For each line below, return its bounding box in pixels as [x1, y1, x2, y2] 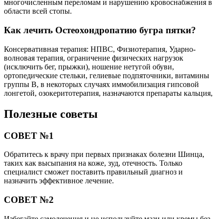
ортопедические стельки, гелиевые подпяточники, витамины [4, 71, 209, 80]
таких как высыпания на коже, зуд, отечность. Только [4, 159, 182, 168]
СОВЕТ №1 [4, 130, 54, 141]
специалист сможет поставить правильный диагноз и [4, 168, 183, 176]
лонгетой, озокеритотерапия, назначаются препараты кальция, [4, 88, 213, 97]
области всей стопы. [4, 7, 72, 16]
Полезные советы [4, 107, 98, 120]
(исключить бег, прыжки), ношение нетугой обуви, [4, 62, 174, 71]
